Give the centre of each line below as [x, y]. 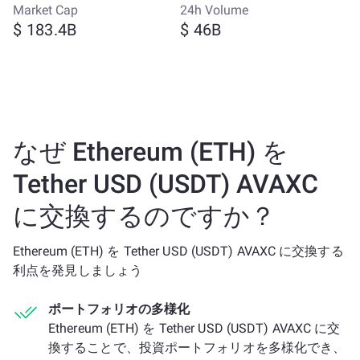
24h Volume [214, 10]
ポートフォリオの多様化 [119, 309]
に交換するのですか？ [144, 216]
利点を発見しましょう [78, 270]
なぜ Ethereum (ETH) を [151, 152]
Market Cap [45, 10]
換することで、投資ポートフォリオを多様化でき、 [197, 348]
